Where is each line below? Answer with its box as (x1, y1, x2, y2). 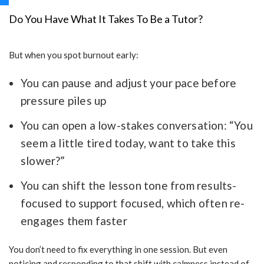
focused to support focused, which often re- (21, 196, 245, 210)
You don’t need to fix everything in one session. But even (9, 244, 227, 255)
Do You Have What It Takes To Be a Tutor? (9, 12, 203, 26)
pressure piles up (21, 94, 107, 108)
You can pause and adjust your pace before (21, 76, 237, 90)
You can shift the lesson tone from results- (21, 179, 237, 193)
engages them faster (21, 214, 127, 228)
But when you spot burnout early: (9, 49, 138, 61)
